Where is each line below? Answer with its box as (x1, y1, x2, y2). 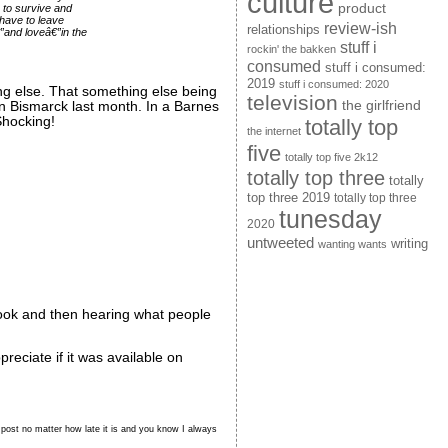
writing (390, 237, 428, 252)
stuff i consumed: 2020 (278, 78, 389, 91)
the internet (246, 125, 301, 138)
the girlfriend (341, 97, 421, 114)
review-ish (323, 20, 397, 38)
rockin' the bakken (246, 43, 336, 56)
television (246, 91, 338, 115)
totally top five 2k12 (284, 151, 378, 164)
